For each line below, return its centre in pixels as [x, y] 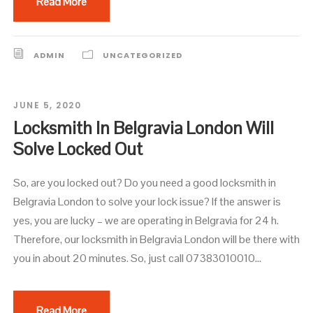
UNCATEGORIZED [143, 56]
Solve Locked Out [78, 149]
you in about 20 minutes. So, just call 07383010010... [137, 259]
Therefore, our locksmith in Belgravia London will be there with [156, 240]
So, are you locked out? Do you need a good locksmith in [145, 183]
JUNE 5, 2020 [47, 105]
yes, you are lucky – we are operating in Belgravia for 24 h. [146, 221]
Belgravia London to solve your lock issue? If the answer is [147, 202]
